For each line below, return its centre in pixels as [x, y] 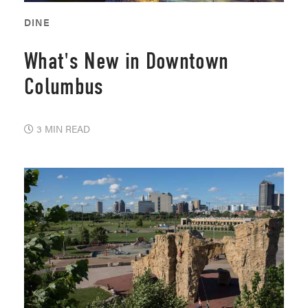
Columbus [64, 86]
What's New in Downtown [126, 61]
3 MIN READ [62, 128]
